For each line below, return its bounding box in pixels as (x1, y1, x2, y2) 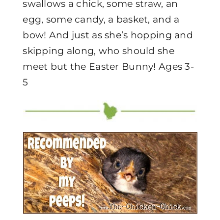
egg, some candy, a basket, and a (23, 14, 180, 25)
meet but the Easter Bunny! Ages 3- (23, 61, 194, 72)
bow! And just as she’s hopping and (23, 29, 193, 41)
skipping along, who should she (23, 45, 174, 56)
